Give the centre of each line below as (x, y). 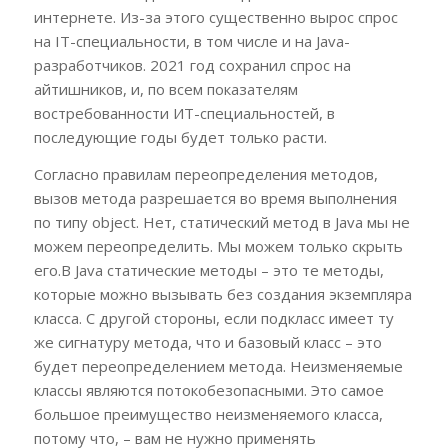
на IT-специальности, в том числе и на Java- (191, 41)
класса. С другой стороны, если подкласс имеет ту (213, 317)
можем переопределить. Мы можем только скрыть (218, 245)
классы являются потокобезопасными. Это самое (208, 389)
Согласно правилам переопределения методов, (205, 173)
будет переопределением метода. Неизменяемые (218, 365)
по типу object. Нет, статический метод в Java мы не (221, 221)
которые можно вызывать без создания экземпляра (222, 293)
